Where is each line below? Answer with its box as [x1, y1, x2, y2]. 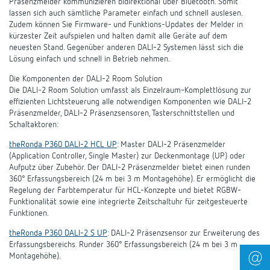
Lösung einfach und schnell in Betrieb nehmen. [9, 55, 170, 64]
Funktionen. [9, 209, 49, 218]
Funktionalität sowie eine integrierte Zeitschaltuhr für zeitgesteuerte [9, 198, 248, 207]
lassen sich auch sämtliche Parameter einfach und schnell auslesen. [9, 9, 242, 18]
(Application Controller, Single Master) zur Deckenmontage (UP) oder [9, 152, 245, 161]
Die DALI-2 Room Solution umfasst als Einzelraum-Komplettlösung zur [9, 86, 251, 95]
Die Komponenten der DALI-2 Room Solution [9, 75, 162, 84]
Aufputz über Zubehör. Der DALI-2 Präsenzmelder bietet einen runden [9, 163, 250, 172]
